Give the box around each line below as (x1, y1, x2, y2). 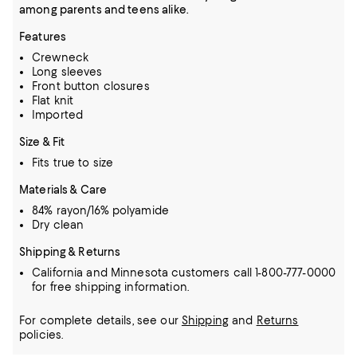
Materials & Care (19, 183, 108, 196)
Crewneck (32, 51, 89, 64)
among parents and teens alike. (19, 3, 189, 16)
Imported (32, 108, 84, 121)
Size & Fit (19, 135, 65, 148)
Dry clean (32, 218, 84, 231)
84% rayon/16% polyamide (32, 204, 169, 217)
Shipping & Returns (19, 245, 121, 258)
